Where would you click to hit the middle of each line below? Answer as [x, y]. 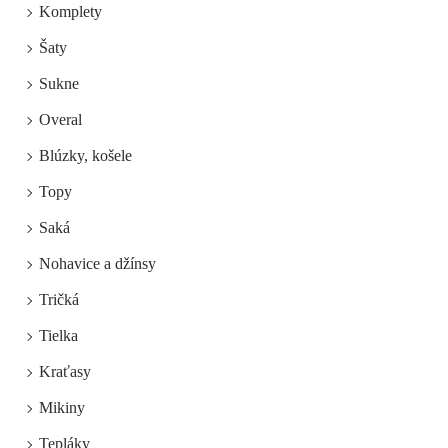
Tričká [59, 299]
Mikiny [62, 407]
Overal [60, 119]
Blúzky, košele [85, 155]
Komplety [70, 11]
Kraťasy [65, 371]
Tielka [58, 335]
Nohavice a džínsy [97, 263]
